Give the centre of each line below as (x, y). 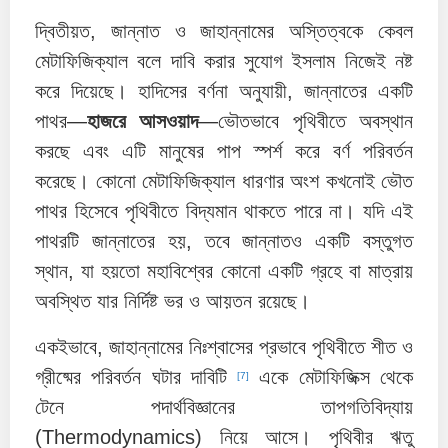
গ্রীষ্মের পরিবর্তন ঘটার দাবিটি (136, 377)
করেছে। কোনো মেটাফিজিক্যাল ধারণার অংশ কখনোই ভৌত (224, 181)
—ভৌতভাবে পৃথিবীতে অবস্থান (306, 121)
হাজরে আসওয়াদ (143, 121)
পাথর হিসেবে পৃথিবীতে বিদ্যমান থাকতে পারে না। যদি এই (224, 211)
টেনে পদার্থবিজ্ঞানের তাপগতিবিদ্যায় (224, 407)
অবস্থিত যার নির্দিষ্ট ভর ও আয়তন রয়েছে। (172, 301)
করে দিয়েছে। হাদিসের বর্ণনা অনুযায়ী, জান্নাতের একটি (224, 91)
